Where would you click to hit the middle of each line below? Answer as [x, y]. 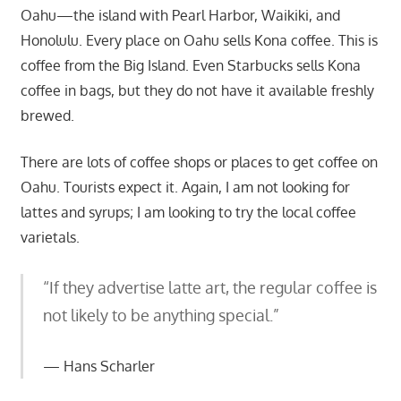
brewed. [47, 115]
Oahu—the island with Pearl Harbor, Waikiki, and [180, 15]
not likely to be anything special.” [161, 315]
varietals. [50, 237]
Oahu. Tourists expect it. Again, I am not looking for [185, 187]
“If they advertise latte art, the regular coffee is [210, 287]
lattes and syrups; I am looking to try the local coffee [188, 212]
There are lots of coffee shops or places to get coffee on [199, 162]
